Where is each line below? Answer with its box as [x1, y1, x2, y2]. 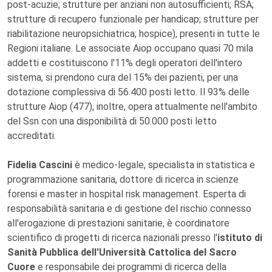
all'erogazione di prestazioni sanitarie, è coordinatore [7, 217, 229, 229]
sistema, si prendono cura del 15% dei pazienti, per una [7, 72, 238, 83]
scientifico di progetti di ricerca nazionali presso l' [7, 232, 217, 243]
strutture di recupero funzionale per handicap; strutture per [7, 13, 259, 25]
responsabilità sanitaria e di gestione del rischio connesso [7, 203, 251, 214]
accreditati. [7, 130, 56, 141]
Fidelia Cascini [7, 159, 75, 171]
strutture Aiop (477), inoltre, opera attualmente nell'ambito [7, 101, 257, 112]
